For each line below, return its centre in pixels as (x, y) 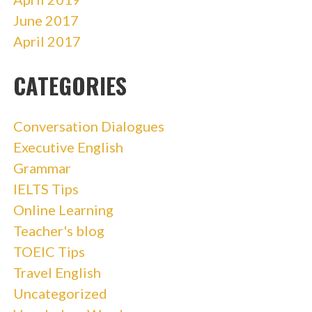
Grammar (42, 167)
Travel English (57, 272)
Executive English (68, 147)
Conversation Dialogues (88, 126)
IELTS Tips (46, 188)
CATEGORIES (70, 85)
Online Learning (63, 209)
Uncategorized (60, 293)
